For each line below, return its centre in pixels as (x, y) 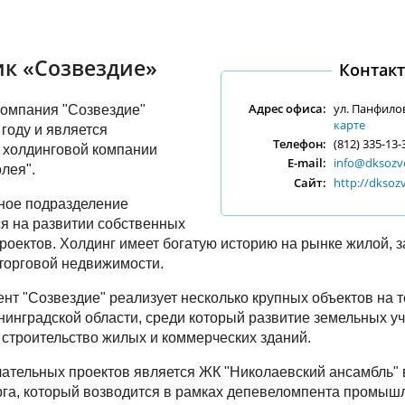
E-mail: (307, 163)
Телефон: (300, 144)
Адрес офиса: (287, 108)
